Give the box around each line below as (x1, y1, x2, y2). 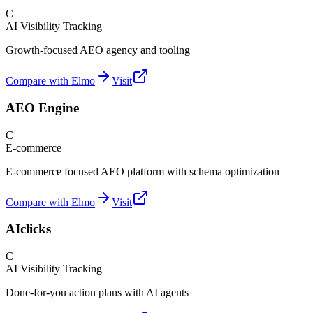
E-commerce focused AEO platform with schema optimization (6, 165, 279, 177)
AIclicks (6, 221, 51, 237)
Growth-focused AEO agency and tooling (6, 44, 190, 57)
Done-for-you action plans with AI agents (6, 286, 189, 298)
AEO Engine (6, 100, 79, 115)
